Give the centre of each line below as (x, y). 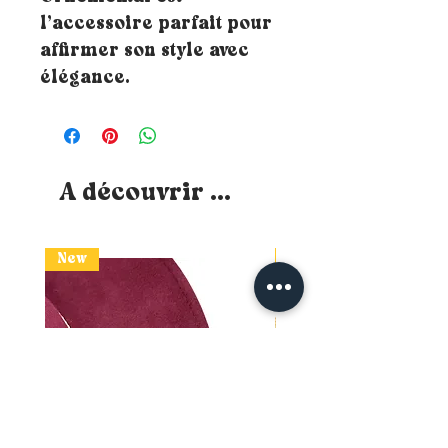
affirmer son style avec (144, 52)
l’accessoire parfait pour (156, 25)
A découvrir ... (145, 193)
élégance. (85, 79)
